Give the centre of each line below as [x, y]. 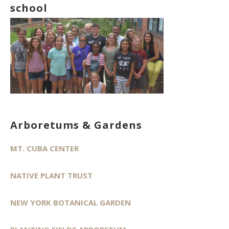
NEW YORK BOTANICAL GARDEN [71, 202]
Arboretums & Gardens [76, 125]
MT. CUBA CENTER [44, 148]
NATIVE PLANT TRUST [51, 175]
